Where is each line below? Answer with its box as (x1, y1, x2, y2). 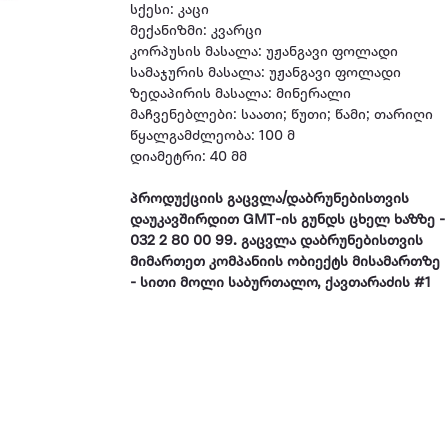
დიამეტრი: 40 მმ (130, 150, 248, 165)
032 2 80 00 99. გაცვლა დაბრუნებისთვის (130, 234, 424, 249)
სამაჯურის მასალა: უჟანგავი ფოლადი (130, 66, 402, 81)
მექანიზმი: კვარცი (130, 24, 263, 39)
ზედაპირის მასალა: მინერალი (130, 87, 352, 102)
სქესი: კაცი (130, 3, 210, 18)
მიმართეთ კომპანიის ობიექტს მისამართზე (130, 255, 441, 270)
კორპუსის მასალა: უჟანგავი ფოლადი (130, 45, 399, 60)
